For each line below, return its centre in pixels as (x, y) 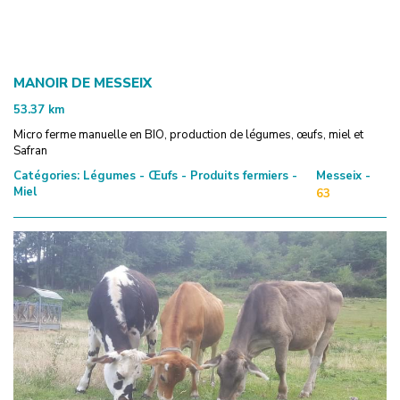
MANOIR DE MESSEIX (83, 83)
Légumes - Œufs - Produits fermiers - (188, 175)
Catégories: (46, 175)
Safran (30, 150)
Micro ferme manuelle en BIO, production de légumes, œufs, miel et (188, 134)
